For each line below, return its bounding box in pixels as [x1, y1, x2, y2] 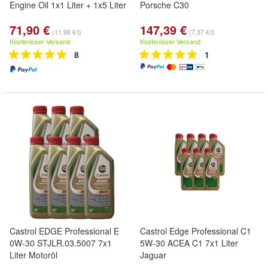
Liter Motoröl [10, 249, 57, 261]
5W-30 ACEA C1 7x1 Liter [140, 237, 238, 249]
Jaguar [140, 249, 166, 261]
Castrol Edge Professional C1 [140, 225, 251, 237]
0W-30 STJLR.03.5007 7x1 [10, 237, 112, 249]
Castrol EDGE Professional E [10, 225, 119, 237]
